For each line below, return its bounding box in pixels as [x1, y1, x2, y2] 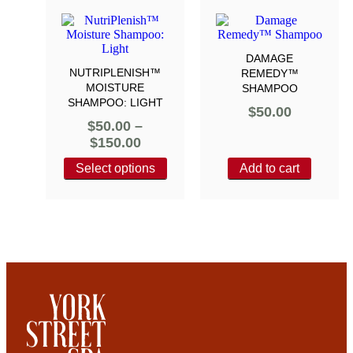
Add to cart [240, 162, 299, 176]
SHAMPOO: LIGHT [67, 95, 163, 109]
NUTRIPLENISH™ [69, 65, 161, 79]
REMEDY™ [240, 66, 299, 80]
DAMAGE [246, 51, 293, 65]
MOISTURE [86, 80, 144, 94]
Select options [75, 162, 155, 176]
